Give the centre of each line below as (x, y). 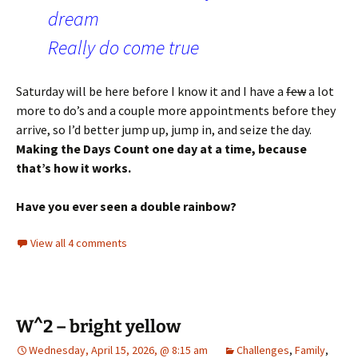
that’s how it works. (74, 167)
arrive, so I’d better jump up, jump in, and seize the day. (164, 129)
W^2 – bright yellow (98, 326)
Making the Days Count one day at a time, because (161, 148)
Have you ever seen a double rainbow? (126, 206)
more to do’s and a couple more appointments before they (176, 110)
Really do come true (123, 47)
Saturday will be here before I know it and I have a (151, 91)
